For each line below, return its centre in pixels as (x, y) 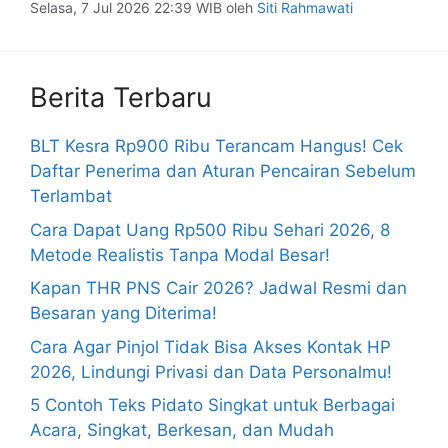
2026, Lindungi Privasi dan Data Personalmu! (211, 371)
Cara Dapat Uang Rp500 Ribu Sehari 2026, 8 (210, 229)
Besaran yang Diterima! (123, 313)
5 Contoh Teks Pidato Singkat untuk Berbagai (212, 405)
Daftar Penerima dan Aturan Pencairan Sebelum (223, 171)
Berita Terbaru (121, 97)
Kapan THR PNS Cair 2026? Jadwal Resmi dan (218, 288)
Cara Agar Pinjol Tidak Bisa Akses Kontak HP (210, 346)
